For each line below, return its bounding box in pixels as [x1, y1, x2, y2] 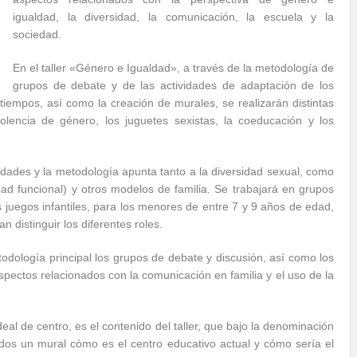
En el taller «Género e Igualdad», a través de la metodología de [13, 61, 334, 74]
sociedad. [13, 28, 61, 41]
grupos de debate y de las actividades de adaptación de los [13, 79, 334, 92]
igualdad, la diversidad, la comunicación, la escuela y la [13, 10, 334, 23]
